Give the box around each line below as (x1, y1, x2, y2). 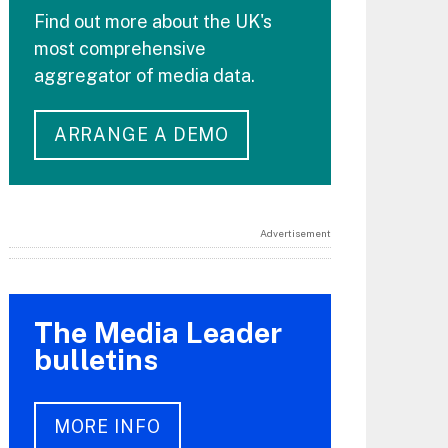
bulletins (33, 341, 158, 377)
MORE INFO (53, 415, 161, 437)
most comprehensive (33, 37, 206, 59)
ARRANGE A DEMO (53, 124, 230, 146)
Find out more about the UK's (33, 10, 272, 32)
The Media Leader (33, 314, 282, 350)
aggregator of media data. (33, 64, 255, 86)
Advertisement (259, 226, 331, 239)
